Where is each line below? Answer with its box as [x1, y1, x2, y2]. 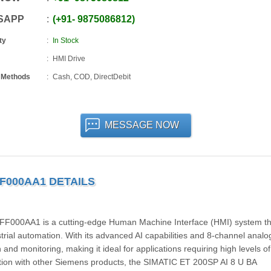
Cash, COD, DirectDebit [52, 73, 131, 81]
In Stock [52, 36, 79, 45]
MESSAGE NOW [104, 120, 179, 130]
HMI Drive [52, 54, 85, 63]
